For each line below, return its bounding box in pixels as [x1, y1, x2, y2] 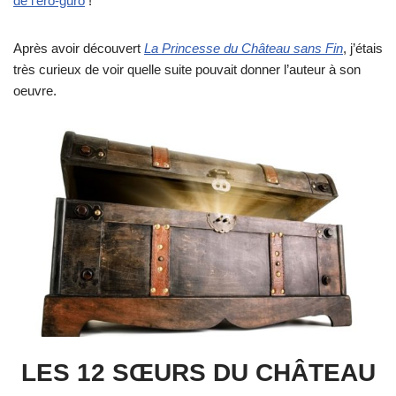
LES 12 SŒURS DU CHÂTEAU [20, 359, 376, 387]
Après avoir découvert [13, 41, 144, 57]
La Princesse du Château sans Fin [144, 41, 343, 57]
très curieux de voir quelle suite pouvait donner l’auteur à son [13, 62, 361, 78]
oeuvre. [13, 83, 57, 99]
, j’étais [343, 41, 383, 57]
